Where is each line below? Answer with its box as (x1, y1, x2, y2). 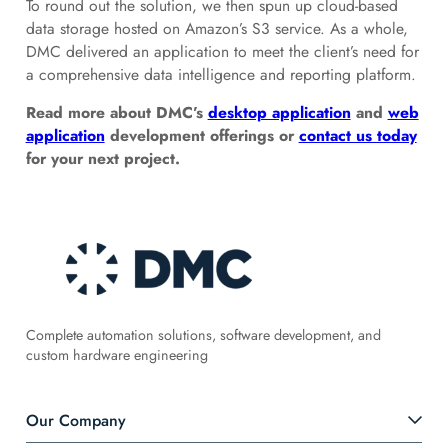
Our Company (25, 408, 126, 432)
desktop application (207, 101, 351, 125)
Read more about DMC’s (25, 101, 208, 125)
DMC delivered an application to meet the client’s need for (25, 39, 419, 63)
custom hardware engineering (25, 344, 208, 365)
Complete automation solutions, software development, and (25, 324, 381, 345)
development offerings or (104, 124, 299, 148)
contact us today (298, 124, 417, 148)
